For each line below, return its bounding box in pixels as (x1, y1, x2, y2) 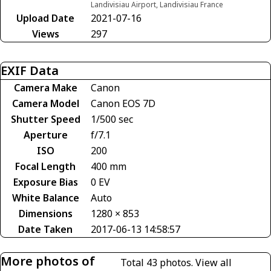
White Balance (11, 191, 79, 204)
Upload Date (16, 11, 74, 25)
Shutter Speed (10, 112, 80, 126)
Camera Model (11, 96, 79, 110)
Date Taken (18, 222, 73, 236)
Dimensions (18, 206, 73, 220)
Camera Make (13, 80, 77, 94)
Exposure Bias (13, 175, 78, 189)
